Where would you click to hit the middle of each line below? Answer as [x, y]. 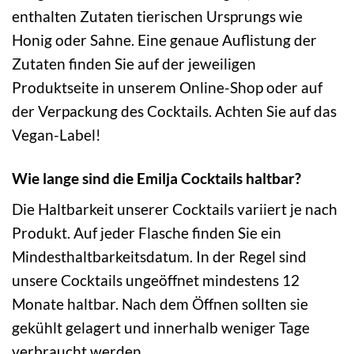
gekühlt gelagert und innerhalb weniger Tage [161, 328]
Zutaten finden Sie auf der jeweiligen [134, 63]
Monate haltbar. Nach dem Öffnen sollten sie [160, 304]
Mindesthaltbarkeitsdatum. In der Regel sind [159, 257]
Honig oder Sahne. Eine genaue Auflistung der [164, 40]
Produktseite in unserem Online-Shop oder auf [167, 87]
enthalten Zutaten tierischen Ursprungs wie [157, 16]
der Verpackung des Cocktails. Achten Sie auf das [174, 111]
